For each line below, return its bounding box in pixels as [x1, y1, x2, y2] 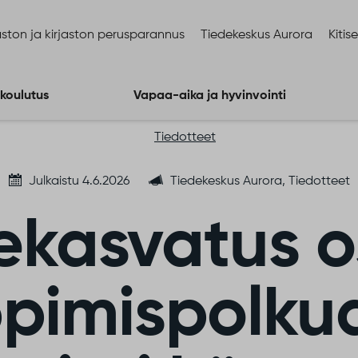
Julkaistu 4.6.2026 [28, 175, 129, 188]
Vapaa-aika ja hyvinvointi [133, 89, 286, 102]
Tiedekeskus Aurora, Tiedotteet [169, 175, 350, 188]
